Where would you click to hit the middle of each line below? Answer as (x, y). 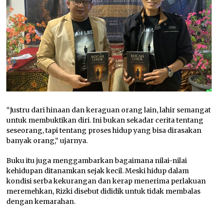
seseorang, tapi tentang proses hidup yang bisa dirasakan (104, 130)
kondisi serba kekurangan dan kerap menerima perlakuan (106, 181)
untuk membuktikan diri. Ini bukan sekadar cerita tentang (105, 120)
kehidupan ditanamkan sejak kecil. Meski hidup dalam (98, 171)
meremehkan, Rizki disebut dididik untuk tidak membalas (104, 191)
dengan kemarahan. (41, 201)
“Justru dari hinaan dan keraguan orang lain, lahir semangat (109, 110)
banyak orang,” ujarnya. (47, 140)
